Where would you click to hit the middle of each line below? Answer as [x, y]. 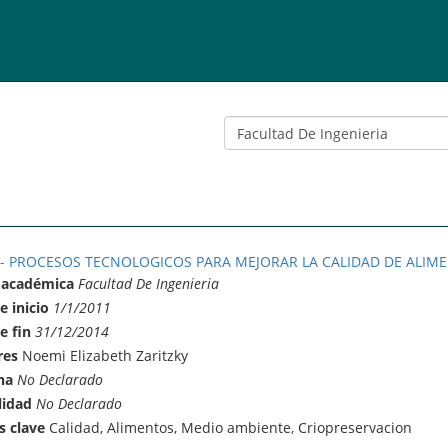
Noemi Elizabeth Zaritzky [102, 355]
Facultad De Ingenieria [148, 283]
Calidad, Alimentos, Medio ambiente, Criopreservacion [228, 427]
